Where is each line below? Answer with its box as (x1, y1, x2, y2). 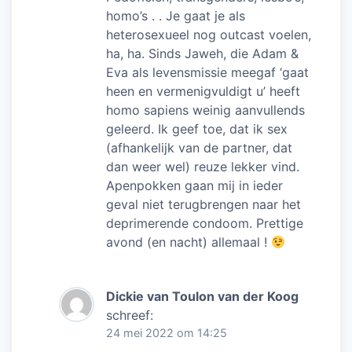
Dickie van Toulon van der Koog (106, 288, 299, 305)
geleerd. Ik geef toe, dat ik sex (106, 121, 288, 137)
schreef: (106, 307, 153, 324)
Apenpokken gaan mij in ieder (106, 178, 283, 194)
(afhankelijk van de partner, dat (106, 140, 292, 156)
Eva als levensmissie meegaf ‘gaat (106, 64, 309, 81)
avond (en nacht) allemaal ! (106, 234, 271, 251)
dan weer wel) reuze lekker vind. (106, 159, 299, 175)
